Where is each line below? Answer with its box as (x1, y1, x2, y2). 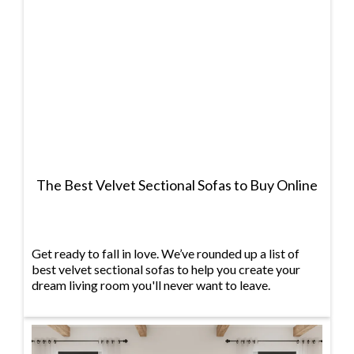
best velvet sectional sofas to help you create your (32, 262, 300, 277)
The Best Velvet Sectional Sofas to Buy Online (36, 176, 318, 194)
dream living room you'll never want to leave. (32, 277, 270, 293)
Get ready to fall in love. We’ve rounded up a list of (32, 246, 299, 262)
